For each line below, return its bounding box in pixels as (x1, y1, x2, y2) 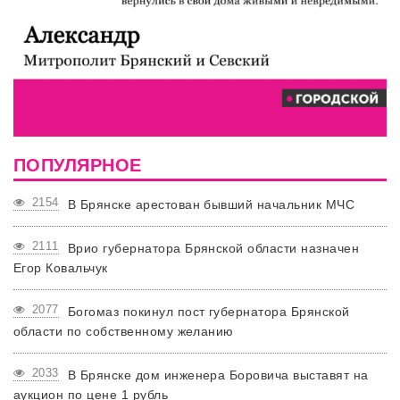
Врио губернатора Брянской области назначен (67, 241, 360, 256)
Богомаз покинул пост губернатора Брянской (67, 304, 350, 320)
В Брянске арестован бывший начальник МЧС (67, 197, 355, 212)
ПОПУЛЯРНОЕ (13, 155, 142, 176)
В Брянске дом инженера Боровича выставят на (67, 368, 369, 383)
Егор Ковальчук (13, 261, 108, 276)
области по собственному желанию (13, 324, 234, 339)
